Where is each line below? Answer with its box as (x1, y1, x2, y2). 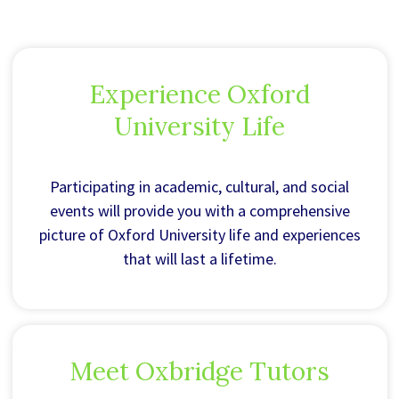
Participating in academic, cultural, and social (50, 176, 349, 198)
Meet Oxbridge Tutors (69, 355, 330, 388)
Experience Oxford (89, 78, 310, 111)
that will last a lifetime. (122, 248, 277, 270)
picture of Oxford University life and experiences (38, 224, 361, 246)
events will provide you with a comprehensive (49, 200, 350, 222)
